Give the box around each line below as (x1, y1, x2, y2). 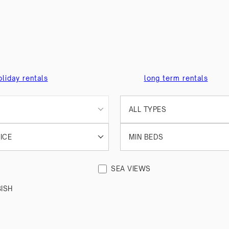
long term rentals (144, 74, 208, 82)
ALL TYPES (128, 105, 167, 113)
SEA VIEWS (111, 165, 151, 173)
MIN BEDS (128, 133, 164, 141)
